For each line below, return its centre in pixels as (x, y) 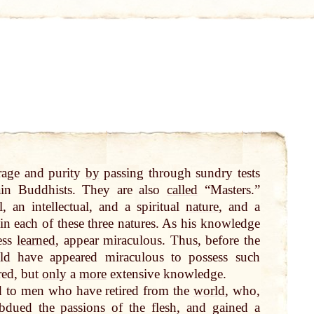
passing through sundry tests (179, 173)
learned (36, 240)
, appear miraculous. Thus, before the (158, 240)
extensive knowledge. (166, 274)
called (183, 190)
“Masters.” (229, 190)
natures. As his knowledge (187, 224)
